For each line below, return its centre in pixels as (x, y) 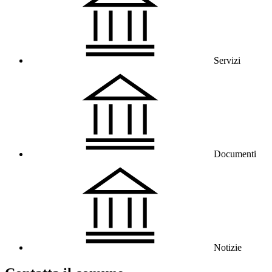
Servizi (227, 60)
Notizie (228, 247)
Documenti (235, 154)
